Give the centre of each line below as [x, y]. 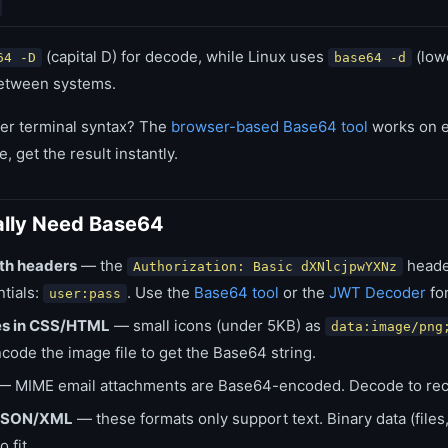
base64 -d [370, 57]
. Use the [160, 292]
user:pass [85, 293]
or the [304, 292]
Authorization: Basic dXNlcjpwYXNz [265, 266]
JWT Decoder [377, 292]
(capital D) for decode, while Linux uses [185, 56]
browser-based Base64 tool [269, 126]
